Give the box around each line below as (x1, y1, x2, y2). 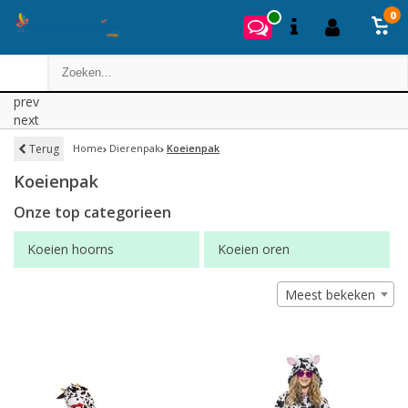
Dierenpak (109, 141, 160, 155)
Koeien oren (218, 240, 290, 258)
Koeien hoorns (27, 240, 114, 258)
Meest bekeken (285, 286, 375, 303)
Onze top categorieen (14, 202, 171, 222)
